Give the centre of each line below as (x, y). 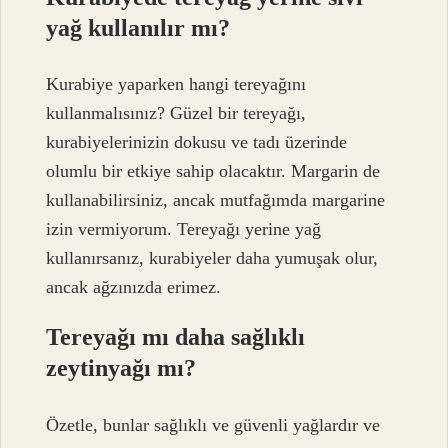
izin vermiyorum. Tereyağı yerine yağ (184, 229)
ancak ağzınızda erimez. (134, 287)
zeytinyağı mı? (121, 368)
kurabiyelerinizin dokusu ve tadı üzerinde (197, 142)
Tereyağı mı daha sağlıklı (176, 337)
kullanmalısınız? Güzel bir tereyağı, (176, 113)
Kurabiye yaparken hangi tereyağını (176, 84)
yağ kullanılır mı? (138, 27)
